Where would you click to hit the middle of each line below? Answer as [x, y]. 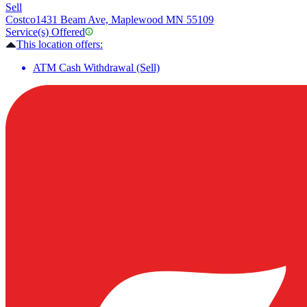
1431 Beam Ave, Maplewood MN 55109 [125, 20]
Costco [21, 20]
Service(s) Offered [45, 32]
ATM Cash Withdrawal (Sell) [96, 68]
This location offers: [60, 45]
